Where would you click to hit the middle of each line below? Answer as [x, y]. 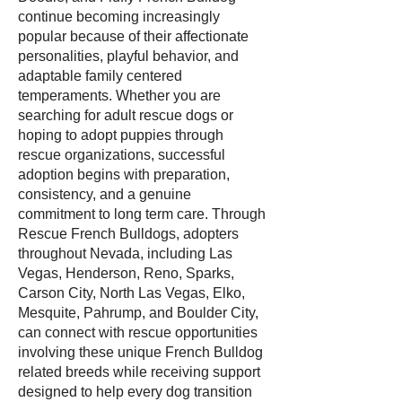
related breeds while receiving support [139, 372]
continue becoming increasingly [119, 17]
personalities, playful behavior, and [128, 56]
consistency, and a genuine [105, 194]
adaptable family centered [100, 76]
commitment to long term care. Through [142, 214]
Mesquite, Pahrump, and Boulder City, [138, 313]
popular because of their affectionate [133, 36]
